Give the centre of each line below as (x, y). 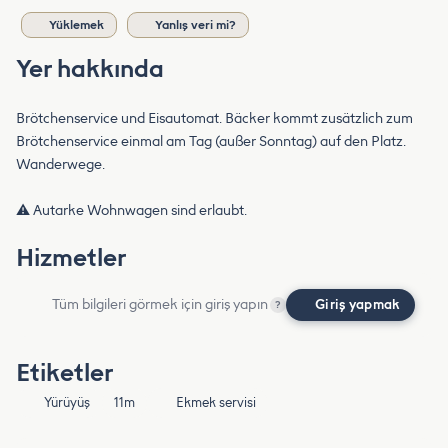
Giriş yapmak (358, 304)
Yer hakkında (90, 68)
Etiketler (64, 372)
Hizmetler (71, 257)
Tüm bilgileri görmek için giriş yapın (160, 304)
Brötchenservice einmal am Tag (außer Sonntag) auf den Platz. (211, 141)
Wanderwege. (60, 164)
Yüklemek (76, 24)
